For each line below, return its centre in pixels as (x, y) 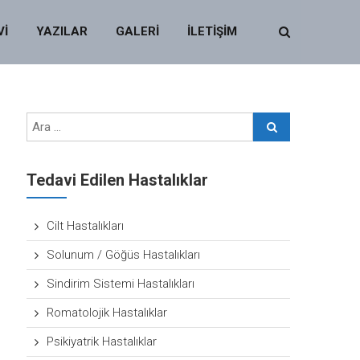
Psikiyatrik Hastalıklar (102, 342)
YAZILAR (62, 31)
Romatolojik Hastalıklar (107, 313)
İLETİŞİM (212, 31)
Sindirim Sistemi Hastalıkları (121, 284)
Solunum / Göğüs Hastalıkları (124, 255)
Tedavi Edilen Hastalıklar (118, 180)
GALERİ (137, 31)
